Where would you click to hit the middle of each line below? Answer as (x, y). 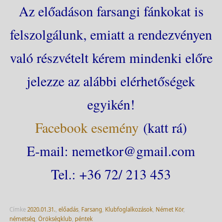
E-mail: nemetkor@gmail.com (111, 151)
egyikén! (111, 104)
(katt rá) (163, 127)
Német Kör (169, 210)
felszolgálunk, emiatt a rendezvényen (111, 34)
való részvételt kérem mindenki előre (111, 57)
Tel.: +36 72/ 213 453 (111, 174)
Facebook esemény (87, 127)
